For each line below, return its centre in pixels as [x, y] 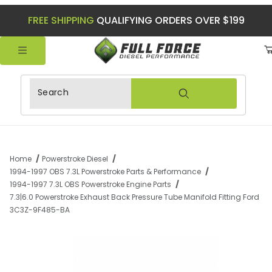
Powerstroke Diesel [75, 159]
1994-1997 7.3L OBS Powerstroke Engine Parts [90, 185]
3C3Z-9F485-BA [40, 210]
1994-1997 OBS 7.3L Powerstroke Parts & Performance [105, 172]
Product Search [67, 87]
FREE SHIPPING [61, 20]
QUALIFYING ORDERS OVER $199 [169, 20]
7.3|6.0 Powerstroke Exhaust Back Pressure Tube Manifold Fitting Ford [134, 197]
